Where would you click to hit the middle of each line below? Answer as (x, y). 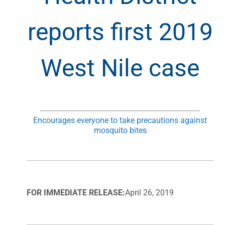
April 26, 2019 (149, 192)
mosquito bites (120, 130)
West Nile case (120, 68)
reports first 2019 (120, 32)
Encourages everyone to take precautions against (120, 120)
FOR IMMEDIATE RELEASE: (76, 192)
